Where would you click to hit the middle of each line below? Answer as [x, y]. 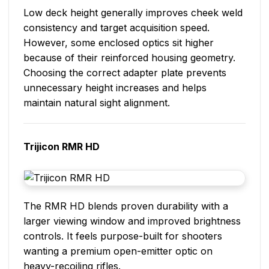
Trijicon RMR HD [62, 146]
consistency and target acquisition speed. [116, 27]
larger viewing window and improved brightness [132, 221]
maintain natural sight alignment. [97, 102]
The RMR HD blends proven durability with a [126, 206]
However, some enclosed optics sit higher [119, 42]
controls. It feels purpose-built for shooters [123, 236]
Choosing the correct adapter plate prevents [125, 72]
